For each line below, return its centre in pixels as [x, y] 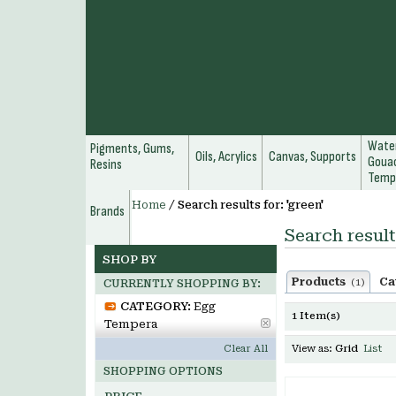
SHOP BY [129, 259]
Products [321, 282]
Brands [107, 212]
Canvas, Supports [312, 157]
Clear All [246, 349]
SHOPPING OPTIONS [163, 371]
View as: [312, 349]
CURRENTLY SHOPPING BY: [182, 284]
